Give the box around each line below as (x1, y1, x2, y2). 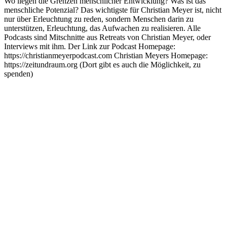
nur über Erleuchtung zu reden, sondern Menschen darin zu (4, 14, 194, 23)
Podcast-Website (4, 78, 57, 87)
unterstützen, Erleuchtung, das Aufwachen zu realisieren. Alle (4, 23, 201, 32)
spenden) (4, 69, 33, 78)
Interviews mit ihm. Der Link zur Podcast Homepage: (4, 42, 175, 51)
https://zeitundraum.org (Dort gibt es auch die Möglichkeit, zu (4, 60, 201, 69)
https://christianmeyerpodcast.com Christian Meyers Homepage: (4, 51, 208, 60)
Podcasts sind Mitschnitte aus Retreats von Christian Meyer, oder (4, 32, 211, 42)
